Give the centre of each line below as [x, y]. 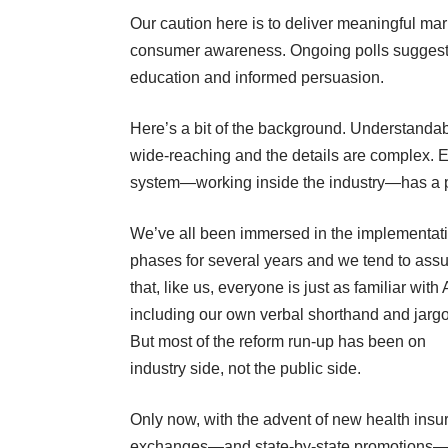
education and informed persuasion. [257, 78]
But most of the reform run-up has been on [278, 342]
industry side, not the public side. [245, 369]
